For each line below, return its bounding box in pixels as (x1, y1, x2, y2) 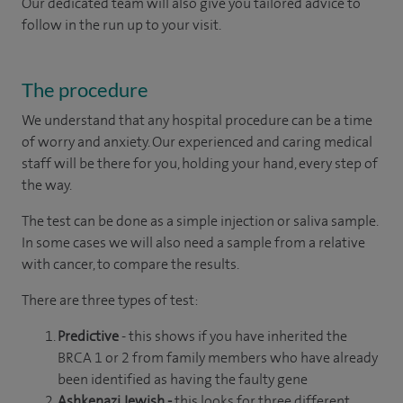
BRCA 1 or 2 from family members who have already (58, 347, 378, 367)
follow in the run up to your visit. (22, 14, 221, 34)
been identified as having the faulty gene (58, 369, 308, 389)
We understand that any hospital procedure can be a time (22, 110, 372, 130)
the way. (22, 175, 72, 194)
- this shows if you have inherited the (121, 326, 347, 345)
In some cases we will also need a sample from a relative (22, 232, 365, 252)
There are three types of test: (22, 290, 198, 309)
